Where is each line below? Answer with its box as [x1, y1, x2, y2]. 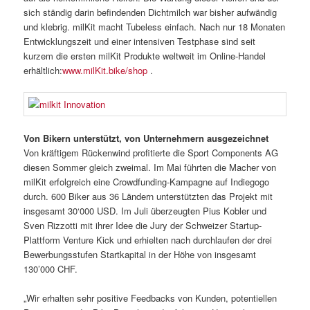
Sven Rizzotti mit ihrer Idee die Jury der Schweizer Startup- [24, 219, 262, 232]
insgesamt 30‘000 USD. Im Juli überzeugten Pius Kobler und [24, 204, 267, 218]
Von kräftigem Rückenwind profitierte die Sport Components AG [24, 146, 279, 160]
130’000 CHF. [24, 262, 78, 276]
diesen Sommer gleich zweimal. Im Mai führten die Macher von [24, 161, 277, 174]
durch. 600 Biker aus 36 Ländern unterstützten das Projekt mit [24, 190, 273, 203]
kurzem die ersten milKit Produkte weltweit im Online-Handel [24, 48, 266, 62]
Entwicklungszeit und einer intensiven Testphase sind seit [24, 34, 256, 48]
